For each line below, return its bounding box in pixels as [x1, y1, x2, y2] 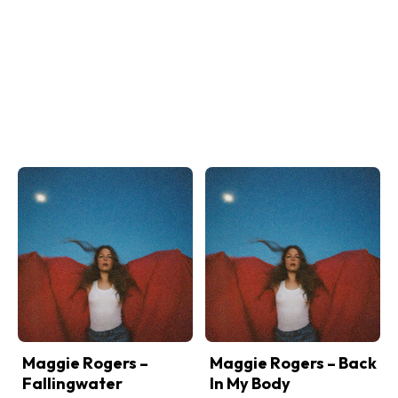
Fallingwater [22, 373, 123, 394]
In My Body [210, 373, 291, 394]
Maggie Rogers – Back [210, 353, 377, 373]
